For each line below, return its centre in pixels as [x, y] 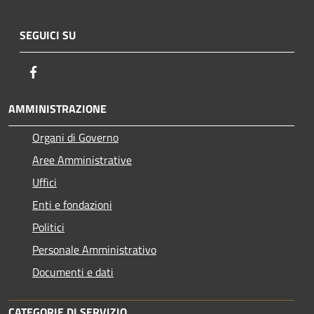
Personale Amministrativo [94, 249]
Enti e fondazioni [72, 204]
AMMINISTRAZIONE [57, 108]
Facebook [63, 71]
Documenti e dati [73, 272]
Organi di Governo [75, 137]
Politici [48, 227]
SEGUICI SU [48, 35]
